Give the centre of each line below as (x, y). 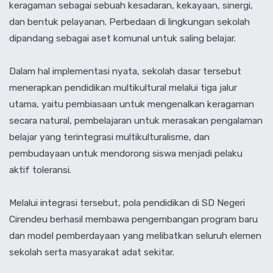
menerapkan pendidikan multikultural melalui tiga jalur (123, 87)
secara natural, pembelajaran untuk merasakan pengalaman (136, 120)
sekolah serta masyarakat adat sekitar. (92, 252)
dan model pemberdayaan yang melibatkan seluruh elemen (135, 235)
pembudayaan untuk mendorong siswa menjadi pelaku (126, 153)
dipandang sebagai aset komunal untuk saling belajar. (122, 38)
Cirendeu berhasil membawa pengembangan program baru (133, 219)
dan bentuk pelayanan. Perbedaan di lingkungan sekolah (129, 21)
